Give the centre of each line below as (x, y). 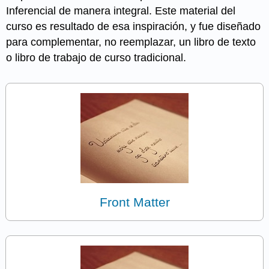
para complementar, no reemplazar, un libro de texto (131, 42)
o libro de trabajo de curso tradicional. (96, 57)
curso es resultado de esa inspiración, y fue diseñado (134, 26)
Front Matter (134, 202)
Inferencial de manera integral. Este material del (121, 11)
